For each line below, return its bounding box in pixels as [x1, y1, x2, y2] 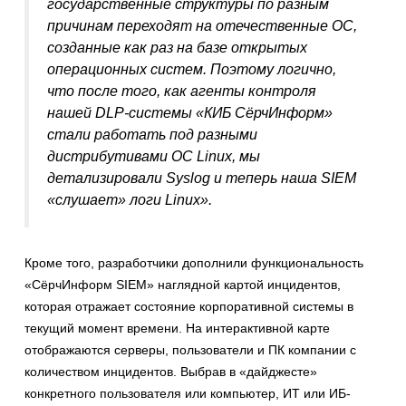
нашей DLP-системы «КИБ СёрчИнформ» [47, 105, 333, 121]
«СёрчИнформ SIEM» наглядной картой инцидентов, [24, 277, 341, 292]
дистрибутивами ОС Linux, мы [47, 149, 260, 165]
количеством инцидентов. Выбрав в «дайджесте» [24, 364, 317, 379]
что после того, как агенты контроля [47, 83, 316, 100]
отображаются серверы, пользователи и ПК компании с [24, 343, 356, 357]
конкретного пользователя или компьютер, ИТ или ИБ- [24, 386, 351, 401]
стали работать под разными [47, 127, 257, 143]
